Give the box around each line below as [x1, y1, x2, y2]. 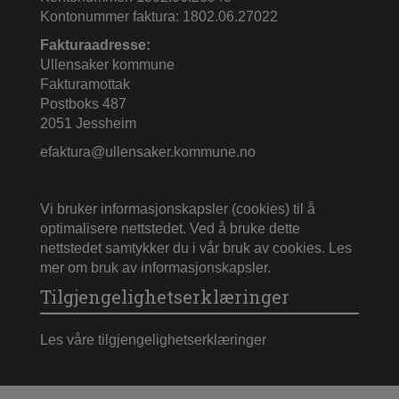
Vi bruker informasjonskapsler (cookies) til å [40, 200, 315, 216]
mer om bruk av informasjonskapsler [40, 259, 267, 275]
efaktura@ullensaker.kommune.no [40, 143, 256, 159]
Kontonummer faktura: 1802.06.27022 [40, 8, 278, 24]
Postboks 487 [40, 95, 126, 111]
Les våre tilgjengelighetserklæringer [40, 331, 266, 347]
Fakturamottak [40, 76, 130, 92]
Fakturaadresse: [40, 37, 151, 53]
